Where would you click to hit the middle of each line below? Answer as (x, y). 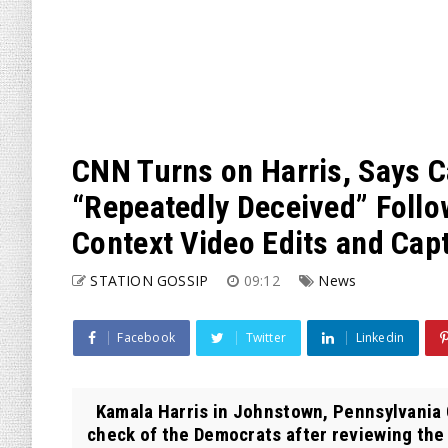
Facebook (146, 337)
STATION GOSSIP (149, 280)
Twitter (266, 337)
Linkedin (380, 337)
